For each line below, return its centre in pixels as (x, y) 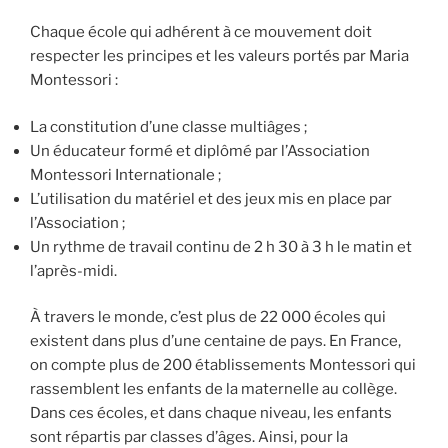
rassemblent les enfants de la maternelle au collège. (213, 389)
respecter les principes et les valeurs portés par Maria (219, 56)
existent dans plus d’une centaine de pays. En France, (215, 341)
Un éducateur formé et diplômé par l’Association (200, 150)
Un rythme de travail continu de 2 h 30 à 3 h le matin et (221, 246)
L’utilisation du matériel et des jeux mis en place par (211, 198)
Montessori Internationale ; (125, 174)
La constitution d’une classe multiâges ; (168, 126)
